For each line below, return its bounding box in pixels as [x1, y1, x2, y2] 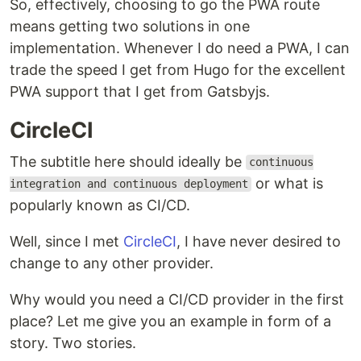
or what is [251, 174, 323, 192]
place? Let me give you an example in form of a [10, 312, 331, 330]
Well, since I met [10, 232, 123, 250]
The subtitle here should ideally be [10, 152, 246, 170]
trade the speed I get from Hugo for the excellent [10, 60, 346, 78]
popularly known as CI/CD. [10, 196, 190, 214]
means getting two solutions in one [10, 17, 250, 35]
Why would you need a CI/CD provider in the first [10, 290, 344, 308]
